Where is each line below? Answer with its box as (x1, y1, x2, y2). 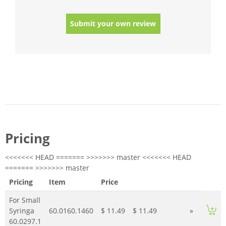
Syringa (9, 206, 34, 215)
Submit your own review (70, 19, 156, 28)
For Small (9, 195, 40, 205)
